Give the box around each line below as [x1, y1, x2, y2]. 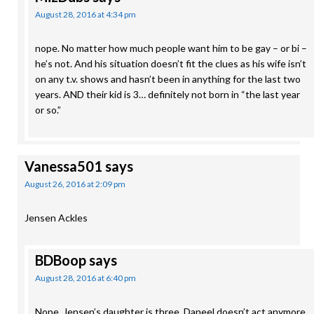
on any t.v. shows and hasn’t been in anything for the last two [35, 73, 301, 85]
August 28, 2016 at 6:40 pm [35, 273, 136, 283]
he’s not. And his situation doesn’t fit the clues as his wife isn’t [35, 57, 306, 69]
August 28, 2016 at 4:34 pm [35, 9, 136, 20]
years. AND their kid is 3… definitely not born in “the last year [35, 88, 300, 100]
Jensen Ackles [25, 212, 88, 224]
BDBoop [35, 252, 86, 268]
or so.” [35, 104, 61, 116]
